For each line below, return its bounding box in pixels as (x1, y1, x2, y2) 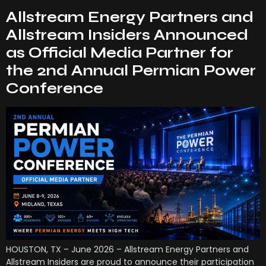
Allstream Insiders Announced (6, 26, 248, 44)
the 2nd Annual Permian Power (6, 61, 256, 80)
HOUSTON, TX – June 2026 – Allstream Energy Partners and (6, 243, 249, 255)
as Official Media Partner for (6, 43, 233, 62)
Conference (6, 79, 103, 97)
